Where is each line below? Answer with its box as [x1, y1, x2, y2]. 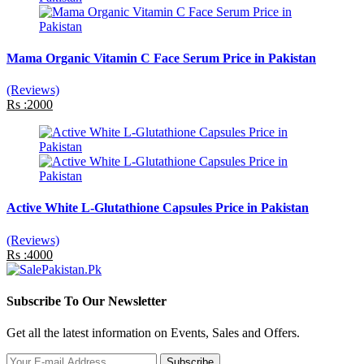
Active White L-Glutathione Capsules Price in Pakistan [6, 201, 309, 215]
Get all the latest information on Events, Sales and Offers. [6, 326, 300, 340]
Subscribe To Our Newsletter [6, 293, 167, 308]
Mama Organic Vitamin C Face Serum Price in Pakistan [6, 50, 316, 65]
